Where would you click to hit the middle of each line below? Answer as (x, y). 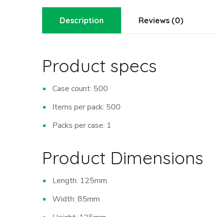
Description (82, 21)
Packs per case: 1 (82, 126)
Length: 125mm (80, 181)
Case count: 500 (80, 89)
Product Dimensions (123, 158)
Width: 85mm (76, 199)
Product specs (100, 66)
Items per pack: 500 (86, 107)
